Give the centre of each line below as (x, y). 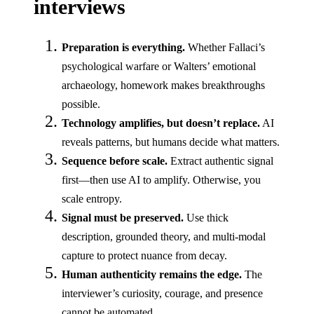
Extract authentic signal (220, 161)
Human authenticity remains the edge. (152, 274)
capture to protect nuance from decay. (144, 255)
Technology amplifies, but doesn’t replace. (161, 123)
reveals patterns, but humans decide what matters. (171, 142)
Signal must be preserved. (123, 217)
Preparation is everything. (123, 47)
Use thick (206, 217)
